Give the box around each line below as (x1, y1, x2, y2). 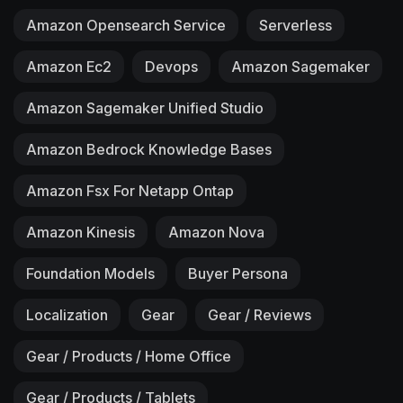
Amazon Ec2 (26, 57, 112, 76)
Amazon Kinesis (26, 222, 135, 241)
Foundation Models (26, 264, 155, 282)
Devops (145, 57, 198, 76)
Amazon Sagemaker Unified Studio (26, 98, 264, 117)
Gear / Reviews (208, 305, 311, 324)
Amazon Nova (168, 222, 264, 241)
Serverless (259, 15, 332, 34)
